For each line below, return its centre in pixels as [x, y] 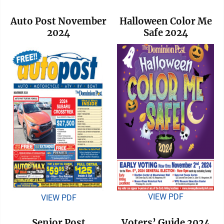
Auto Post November [58, 21]
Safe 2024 [165, 32]
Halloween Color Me [165, 21]
